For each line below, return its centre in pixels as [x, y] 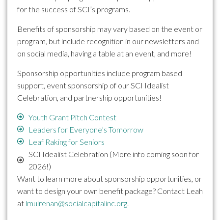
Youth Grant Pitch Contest [72, 117]
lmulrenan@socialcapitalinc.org [76, 203]
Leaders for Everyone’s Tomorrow [86, 129]
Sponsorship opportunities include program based [100, 73]
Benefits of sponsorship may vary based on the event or [110, 28]
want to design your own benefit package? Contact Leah [110, 191]
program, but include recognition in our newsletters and [108, 41]
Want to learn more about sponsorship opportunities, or [110, 178]
